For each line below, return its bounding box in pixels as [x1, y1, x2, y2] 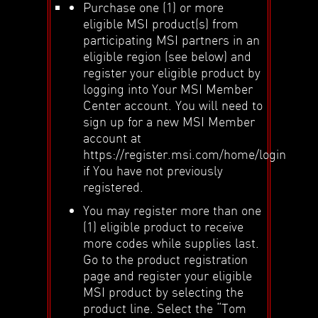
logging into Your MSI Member [83, 79, 253, 97]
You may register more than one [83, 201, 262, 218]
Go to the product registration [83, 250, 248, 267]
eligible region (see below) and [83, 47, 252, 64]
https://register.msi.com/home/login [83, 145, 287, 162]
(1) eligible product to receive [83, 217, 244, 234]
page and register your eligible [83, 266, 253, 283]
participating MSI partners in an [83, 31, 261, 48]
